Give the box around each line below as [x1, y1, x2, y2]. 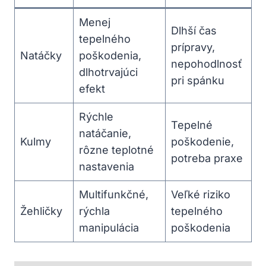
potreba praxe [171, 151, 243, 164]
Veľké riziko [171, 188, 230, 201]
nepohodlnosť [171, 57, 242, 70]
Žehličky [20, 204, 62, 217]
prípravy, [171, 40, 215, 53]
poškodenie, [171, 135, 234, 148]
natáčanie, [79, 126, 131, 140]
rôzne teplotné [79, 143, 154, 156]
